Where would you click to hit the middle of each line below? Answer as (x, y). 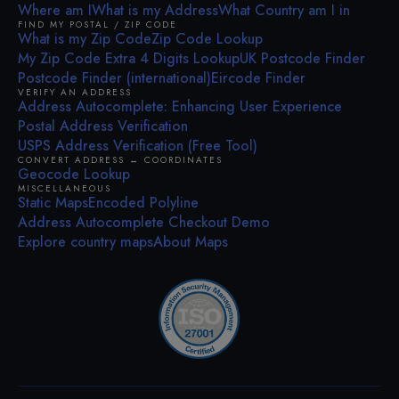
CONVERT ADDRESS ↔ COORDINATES (120, 160)
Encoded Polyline (143, 203)
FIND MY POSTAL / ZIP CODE (98, 25)
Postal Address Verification (103, 126)
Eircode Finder (258, 78)
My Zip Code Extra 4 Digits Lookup (129, 59)
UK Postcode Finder (302, 59)
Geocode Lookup (74, 175)
